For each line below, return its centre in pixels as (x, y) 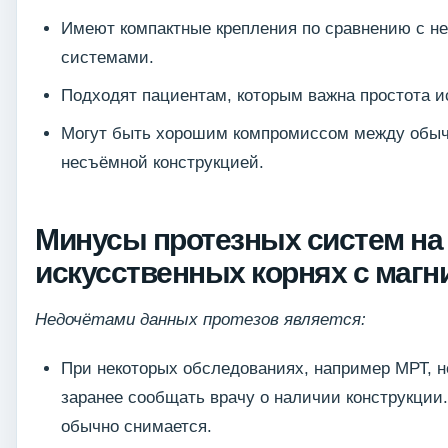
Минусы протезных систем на (238, 239)
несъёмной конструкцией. (162, 162)
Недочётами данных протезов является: (200, 319)
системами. (107, 57)
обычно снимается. (136, 426)
